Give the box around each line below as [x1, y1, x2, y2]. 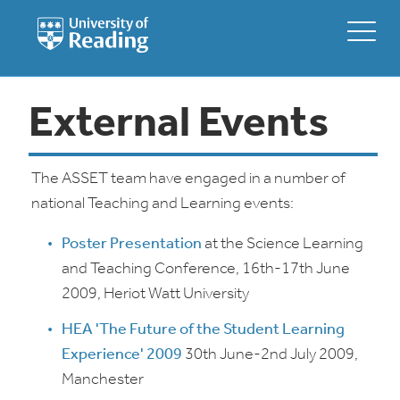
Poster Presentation [62, 236, 202, 253]
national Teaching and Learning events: [31, 196, 294, 212]
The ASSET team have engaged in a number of [31, 171, 346, 187]
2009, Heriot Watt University [62, 286, 249, 303]
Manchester [62, 371, 144, 388]
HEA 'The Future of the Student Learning [62, 321, 345, 338]
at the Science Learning [202, 236, 363, 253]
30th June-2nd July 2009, [182, 346, 358, 363]
